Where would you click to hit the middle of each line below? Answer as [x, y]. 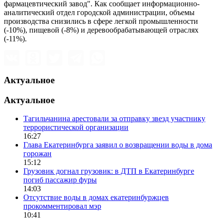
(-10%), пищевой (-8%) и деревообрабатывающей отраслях [101, 30]
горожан [37, 154]
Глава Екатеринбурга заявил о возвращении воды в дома [118, 145]
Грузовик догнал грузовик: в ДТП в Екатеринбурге [109, 171]
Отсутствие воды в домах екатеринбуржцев [96, 198]
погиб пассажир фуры [60, 180]
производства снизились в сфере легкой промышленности [101, 21]
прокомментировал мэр [62, 206]
